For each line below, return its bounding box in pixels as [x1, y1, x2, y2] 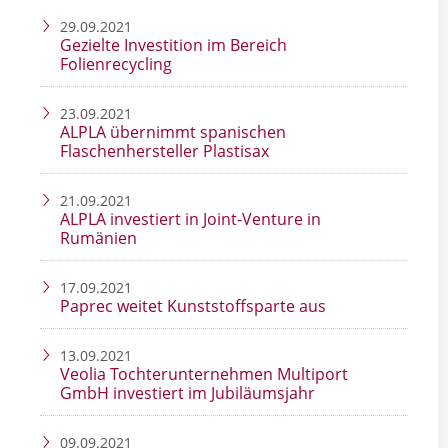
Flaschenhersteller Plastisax [60, 140, 269, 163]
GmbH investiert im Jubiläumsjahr [60, 382, 315, 405]
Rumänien [60, 227, 137, 250]
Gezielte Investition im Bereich [60, 34, 287, 57]
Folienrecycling [60, 53, 172, 76]
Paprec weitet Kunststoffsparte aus [60, 295, 326, 318]
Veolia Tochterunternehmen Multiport [60, 363, 348, 386]
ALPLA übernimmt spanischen [60, 121, 286, 144]
